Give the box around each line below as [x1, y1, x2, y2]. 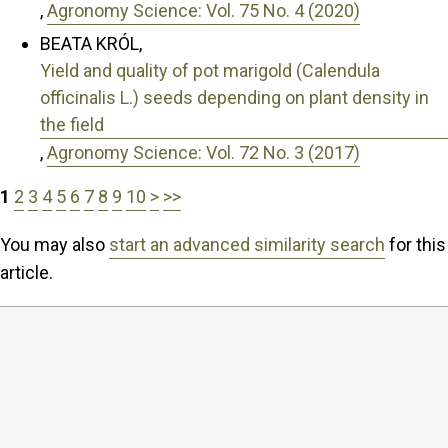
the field [40, 113, 104, 135]
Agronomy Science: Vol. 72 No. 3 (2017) [47, 141, 360, 163]
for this [385, 233, 446, 255]
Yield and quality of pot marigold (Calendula [40, 59, 380, 81]
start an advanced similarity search [109, 233, 385, 255]
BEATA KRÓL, [40, 32, 142, 54]
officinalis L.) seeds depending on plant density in [40, 86, 429, 108]
